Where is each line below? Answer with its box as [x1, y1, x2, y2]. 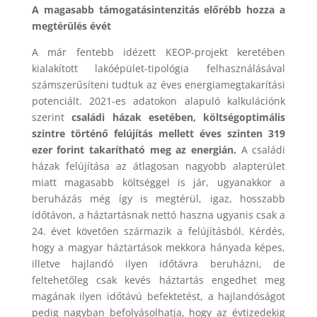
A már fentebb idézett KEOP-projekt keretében [31, 45, 286, 59]
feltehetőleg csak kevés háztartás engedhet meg [31, 273, 286, 287]
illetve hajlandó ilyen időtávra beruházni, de [31, 257, 286, 271]
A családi [241, 143, 286, 157]
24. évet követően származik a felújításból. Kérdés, [31, 224, 286, 238]
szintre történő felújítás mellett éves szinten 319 [31, 127, 286, 141]
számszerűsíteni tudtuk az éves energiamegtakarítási [31, 78, 286, 92]
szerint [31, 110, 72, 125]
